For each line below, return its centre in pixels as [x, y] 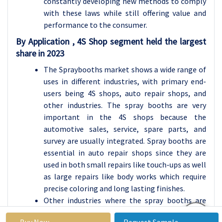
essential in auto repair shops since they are [125, 153]
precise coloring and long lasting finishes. [114, 188]
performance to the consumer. [95, 25]
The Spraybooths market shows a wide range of [125, 69]
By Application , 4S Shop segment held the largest [111, 41]
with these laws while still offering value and [125, 13]
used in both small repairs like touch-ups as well [125, 165]
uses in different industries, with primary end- [125, 81]
